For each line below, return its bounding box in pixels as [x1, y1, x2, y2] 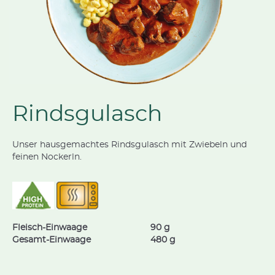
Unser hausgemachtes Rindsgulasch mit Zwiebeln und [12, 140, 247, 149]
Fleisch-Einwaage [12, 223, 87, 232]
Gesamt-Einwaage [12, 235, 91, 244]
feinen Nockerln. [12, 152, 82, 161]
